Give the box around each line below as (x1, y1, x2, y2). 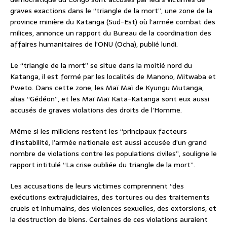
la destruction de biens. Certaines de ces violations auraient (10, 213, 208, 225)
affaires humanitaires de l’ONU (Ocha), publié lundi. (10, 38, 178, 50)
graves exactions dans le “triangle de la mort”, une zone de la (10, 5, 212, 16)
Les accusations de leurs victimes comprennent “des (10, 180, 184, 192)
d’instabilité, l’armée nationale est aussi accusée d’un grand (10, 136, 207, 148)
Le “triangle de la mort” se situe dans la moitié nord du (10, 59, 192, 71)
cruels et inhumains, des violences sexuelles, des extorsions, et (10, 202, 216, 214)
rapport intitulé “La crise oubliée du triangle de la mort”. (10, 159, 195, 170)
